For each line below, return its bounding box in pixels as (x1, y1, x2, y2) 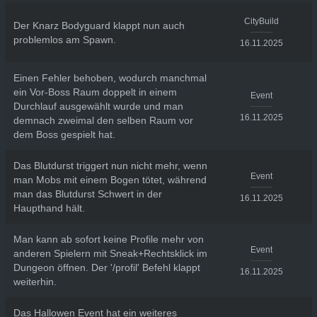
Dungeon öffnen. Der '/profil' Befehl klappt (13, 262, 200, 273)
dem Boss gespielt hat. (13, 129, 115, 140)
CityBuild (243, 16, 279, 26)
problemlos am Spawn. (13, 33, 116, 45)
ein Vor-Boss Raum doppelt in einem (13, 86, 177, 98)
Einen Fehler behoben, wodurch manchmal (13, 72, 207, 83)
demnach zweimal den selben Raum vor (13, 115, 193, 126)
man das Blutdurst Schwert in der (13, 188, 162, 200)
